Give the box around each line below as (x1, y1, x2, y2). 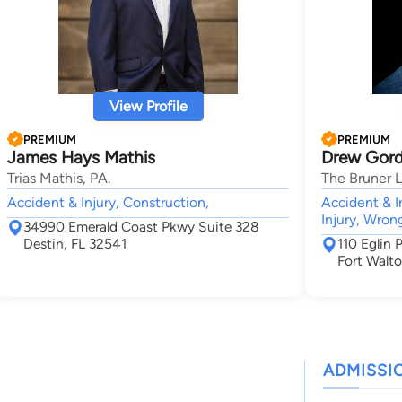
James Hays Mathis (7, 147, 155, 168)
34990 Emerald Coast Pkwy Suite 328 (23, 218, 259, 235)
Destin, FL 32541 (23, 235, 127, 252)
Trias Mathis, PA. (7, 170, 110, 187)
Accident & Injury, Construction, (7, 194, 209, 211)
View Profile (109, 98, 188, 115)
